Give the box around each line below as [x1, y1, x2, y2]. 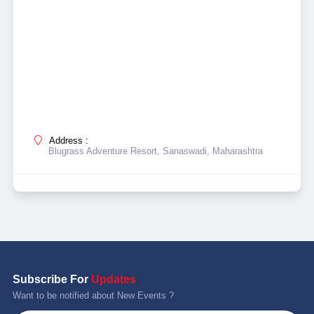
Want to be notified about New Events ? [12, 290, 174, 301]
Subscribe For [12, 273, 91, 286]
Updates [90, 273, 136, 286]
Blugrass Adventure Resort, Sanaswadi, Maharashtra [48, 146, 263, 157]
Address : [46, 135, 88, 146]
